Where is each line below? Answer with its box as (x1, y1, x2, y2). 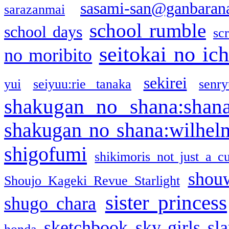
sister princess (105, 190, 227, 214)
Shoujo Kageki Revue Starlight (4, 173, 180, 188)
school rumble (89, 19, 206, 41)
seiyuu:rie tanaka (33, 76, 131, 91)
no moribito (4, 44, 93, 65)
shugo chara (4, 193, 97, 214)
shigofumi (4, 142, 87, 166)
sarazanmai (4, 2, 65, 17)
